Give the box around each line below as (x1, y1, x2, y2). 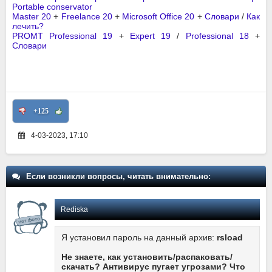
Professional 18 (185, 31, 249, 41)
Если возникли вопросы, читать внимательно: (26, 172, 211, 182)
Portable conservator (12, 2, 92, 12)
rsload (217, 233, 243, 243)
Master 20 (12, 12, 52, 22)
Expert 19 (129, 31, 171, 41)
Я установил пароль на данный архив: (61, 233, 217, 243)
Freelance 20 (61, 12, 112, 22)
